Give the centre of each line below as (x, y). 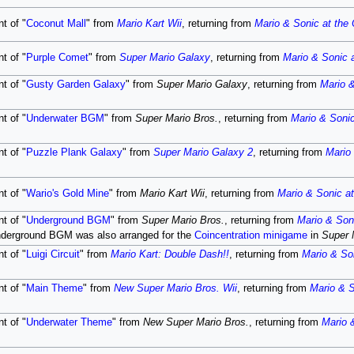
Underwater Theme (69, 322)
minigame (285, 235)
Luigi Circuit (53, 254)
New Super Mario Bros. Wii (175, 288)
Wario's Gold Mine (67, 194)
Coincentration (227, 235)
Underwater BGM (65, 119)
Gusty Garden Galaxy (75, 85)
